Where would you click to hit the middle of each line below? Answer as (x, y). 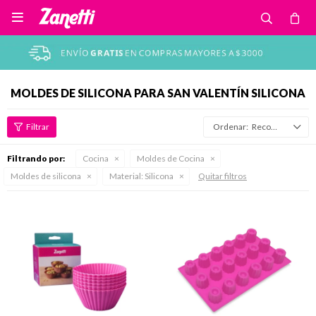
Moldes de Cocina (171, 158)
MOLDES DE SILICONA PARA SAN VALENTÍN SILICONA (158, 93)
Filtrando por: (36, 158)
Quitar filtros (223, 176)
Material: (126, 176)
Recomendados (261, 127)
